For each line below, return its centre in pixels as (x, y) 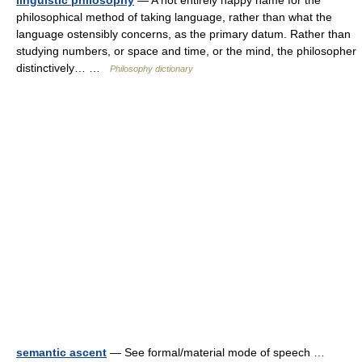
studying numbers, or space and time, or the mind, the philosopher (186, 51)
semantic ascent (61, 352)
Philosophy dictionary (152, 69)
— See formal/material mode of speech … (219, 352)
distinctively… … (63, 68)
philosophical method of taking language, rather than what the (174, 17)
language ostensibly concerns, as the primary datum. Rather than (183, 34)
